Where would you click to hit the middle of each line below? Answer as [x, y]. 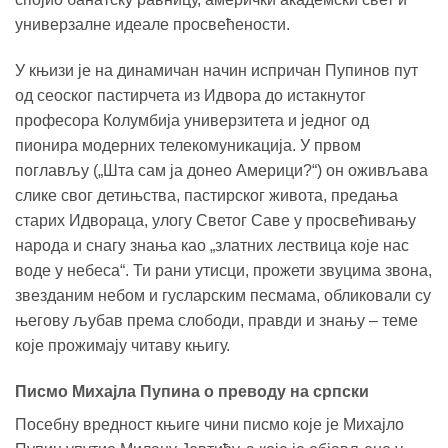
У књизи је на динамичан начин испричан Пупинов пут [216, 71]
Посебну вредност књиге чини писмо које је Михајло [209, 424]
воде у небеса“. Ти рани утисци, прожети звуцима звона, [223, 271]
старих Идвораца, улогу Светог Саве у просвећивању [215, 221]
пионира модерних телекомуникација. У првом [188, 146]
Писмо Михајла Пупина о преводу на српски [192, 391]
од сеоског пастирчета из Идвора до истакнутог [190, 96]
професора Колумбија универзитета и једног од [192, 121]
